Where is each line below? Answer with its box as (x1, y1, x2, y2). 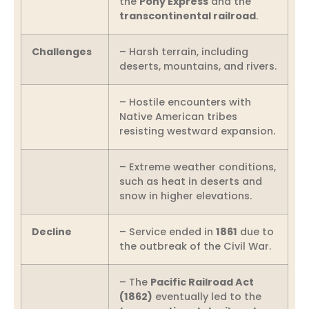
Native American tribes (119, 109, 237, 123)
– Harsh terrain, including (119, 44, 248, 59)
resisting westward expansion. (119, 123, 275, 138)
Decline (32, 224, 72, 239)
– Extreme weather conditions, (119, 159, 276, 174)
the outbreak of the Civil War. (119, 239, 271, 253)
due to (237, 224, 274, 239)
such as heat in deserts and (119, 174, 262, 188)
